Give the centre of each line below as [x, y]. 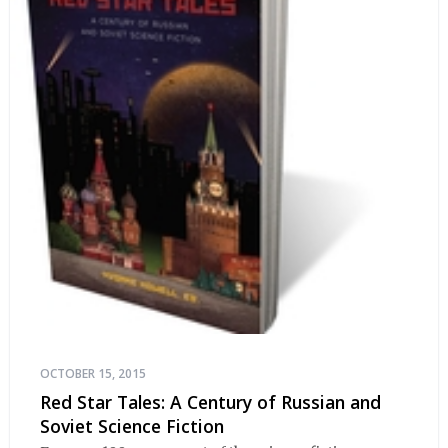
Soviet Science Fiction [132, 425]
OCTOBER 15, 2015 [93, 373]
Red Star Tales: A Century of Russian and [210, 401]
